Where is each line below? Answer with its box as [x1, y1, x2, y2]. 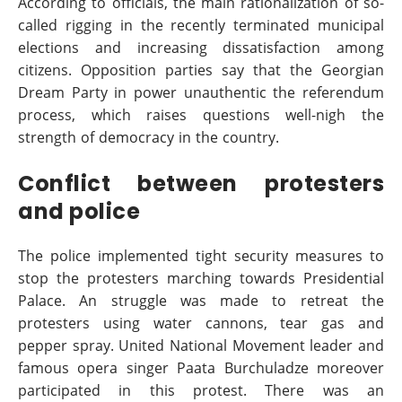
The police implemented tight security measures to [18, 246, 384, 266]
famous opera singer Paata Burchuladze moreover [18, 358, 384, 378]
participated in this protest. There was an [18, 380, 384, 400]
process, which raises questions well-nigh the [18, 105, 384, 125]
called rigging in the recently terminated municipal [18, 15, 384, 35]
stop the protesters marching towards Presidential [18, 268, 384, 288]
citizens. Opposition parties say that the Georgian [18, 60, 384, 80]
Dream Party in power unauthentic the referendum [18, 83, 384, 102]
